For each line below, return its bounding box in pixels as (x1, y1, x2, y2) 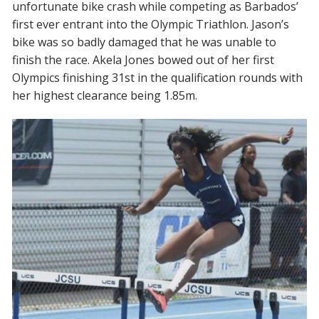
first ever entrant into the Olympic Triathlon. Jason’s (12, 16, 289, 32)
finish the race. (12, 51, 93, 68)
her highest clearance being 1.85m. (12, 87, 197, 103)
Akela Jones (93, 51, 157, 68)
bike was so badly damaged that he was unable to (12, 33, 276, 50)
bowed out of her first (157, 51, 274, 68)
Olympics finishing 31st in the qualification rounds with (12, 69, 303, 85)
